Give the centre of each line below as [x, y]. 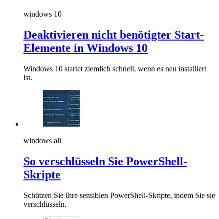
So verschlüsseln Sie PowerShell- [105, 161]
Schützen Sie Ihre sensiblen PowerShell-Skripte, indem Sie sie [119, 195]
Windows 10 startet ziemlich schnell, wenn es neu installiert [115, 69]
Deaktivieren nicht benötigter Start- [114, 35]
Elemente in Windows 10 [86, 48]
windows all [42, 141]
